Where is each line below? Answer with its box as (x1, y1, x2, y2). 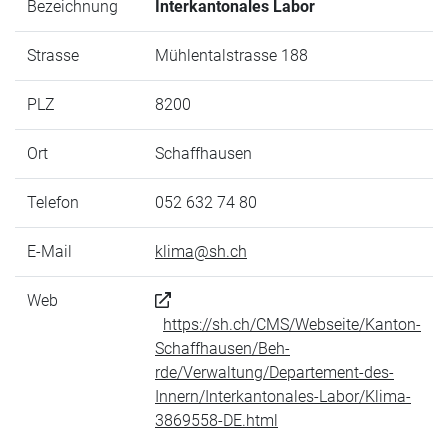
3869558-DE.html (155, 411, 278, 430)
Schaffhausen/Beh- (155, 339, 290, 358)
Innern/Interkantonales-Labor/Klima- (155, 387, 411, 406)
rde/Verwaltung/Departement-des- (155, 363, 394, 382)
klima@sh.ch (155, 242, 247, 261)
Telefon (27, 193, 79, 212)
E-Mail (27, 242, 72, 261)
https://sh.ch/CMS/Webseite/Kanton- (163, 315, 421, 334)
